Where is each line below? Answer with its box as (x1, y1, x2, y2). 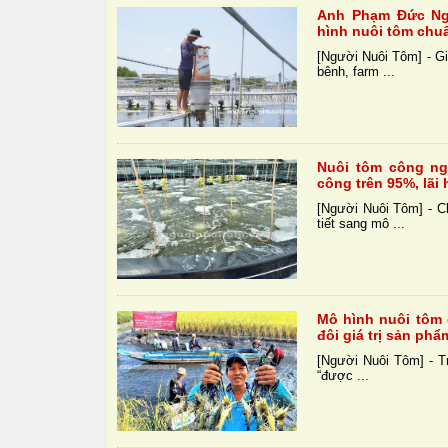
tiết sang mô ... (317, 216, 406, 232)
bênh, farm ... (317, 64, 396, 80)
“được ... (317, 368, 370, 384)
